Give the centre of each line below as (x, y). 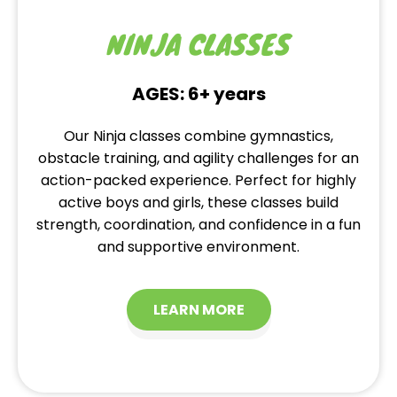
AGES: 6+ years (198, 94)
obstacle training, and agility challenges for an (198, 159)
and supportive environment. (198, 247)
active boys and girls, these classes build (198, 203)
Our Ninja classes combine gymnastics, (198, 136)
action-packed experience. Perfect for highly (198, 181)
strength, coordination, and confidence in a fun (198, 225)
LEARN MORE (198, 309)
